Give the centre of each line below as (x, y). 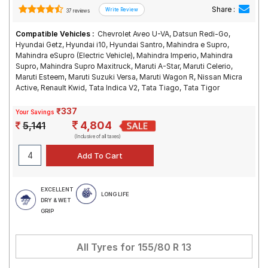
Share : (223, 9)
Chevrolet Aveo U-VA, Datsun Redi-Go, (164, 34)
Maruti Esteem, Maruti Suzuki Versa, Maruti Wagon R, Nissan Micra (129, 77)
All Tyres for (107, 247)
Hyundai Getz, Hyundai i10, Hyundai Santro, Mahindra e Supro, (122, 45)
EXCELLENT (57, 189)
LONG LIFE (115, 194)
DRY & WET (56, 200)
